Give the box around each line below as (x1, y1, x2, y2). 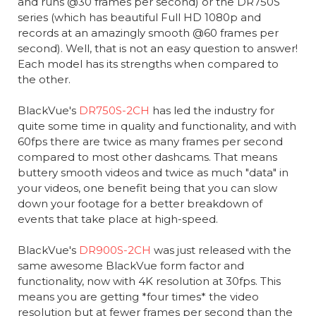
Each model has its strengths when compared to (17, 56, 279, 71)
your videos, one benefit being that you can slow (17, 181, 277, 195)
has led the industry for (149, 103, 274, 117)
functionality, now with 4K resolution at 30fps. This (17, 274, 281, 288)
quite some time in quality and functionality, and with (17, 119, 296, 133)
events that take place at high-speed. (17, 212, 218, 226)
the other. (17, 72, 71, 86)
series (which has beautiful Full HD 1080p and (17, 10, 261, 24)
